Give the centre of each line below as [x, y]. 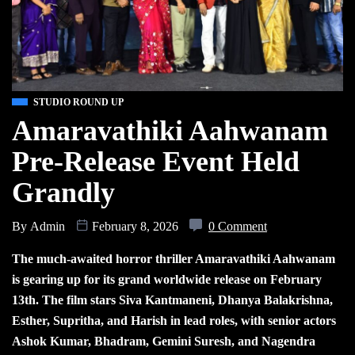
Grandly [63, 192]
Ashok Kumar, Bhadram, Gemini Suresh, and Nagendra [164, 341]
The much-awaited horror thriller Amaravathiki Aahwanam [174, 258]
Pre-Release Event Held [156, 161]
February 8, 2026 [135, 226]
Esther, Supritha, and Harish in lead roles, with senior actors [174, 320]
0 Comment [238, 226]
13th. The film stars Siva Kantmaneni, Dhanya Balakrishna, [172, 300]
